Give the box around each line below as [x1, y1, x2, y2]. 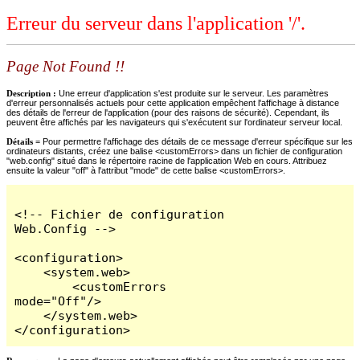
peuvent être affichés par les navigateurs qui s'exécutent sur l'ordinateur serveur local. [6, 117, 342, 127]
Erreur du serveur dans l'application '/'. [6, 13, 305, 35]
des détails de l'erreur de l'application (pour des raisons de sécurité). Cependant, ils [6, 107, 329, 117]
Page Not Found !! [6, 58, 125, 76]
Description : [6, 88, 59, 98]
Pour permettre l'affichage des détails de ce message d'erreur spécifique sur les [43, 136, 353, 146]
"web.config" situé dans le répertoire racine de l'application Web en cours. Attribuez [6, 155, 327, 166]
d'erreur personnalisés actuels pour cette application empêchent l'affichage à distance [6, 97, 339, 108]
